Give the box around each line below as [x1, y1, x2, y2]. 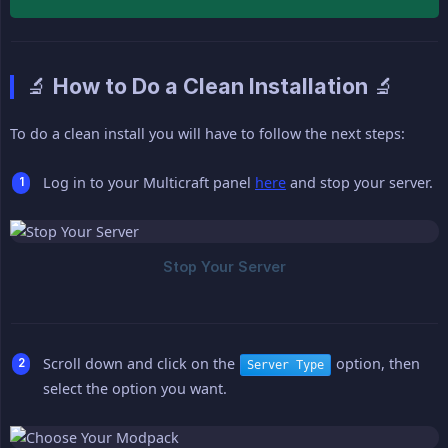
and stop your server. [286, 173, 433, 193]
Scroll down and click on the [43, 354, 239, 374]
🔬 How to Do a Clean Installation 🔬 [26, 73, 395, 100]
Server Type [247, 357, 324, 374]
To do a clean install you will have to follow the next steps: [10, 124, 405, 144]
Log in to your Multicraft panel [43, 173, 255, 193]
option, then [332, 354, 420, 374]
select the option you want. [43, 379, 227, 399]
